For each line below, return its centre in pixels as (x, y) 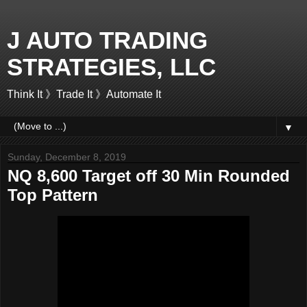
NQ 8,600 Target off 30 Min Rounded (149, 176)
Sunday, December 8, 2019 (67, 157)
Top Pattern (53, 195)
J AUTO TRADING (107, 40)
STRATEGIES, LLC (111, 67)
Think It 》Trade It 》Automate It (84, 94)
